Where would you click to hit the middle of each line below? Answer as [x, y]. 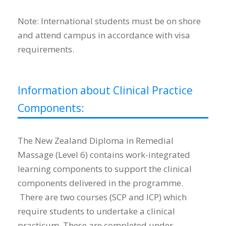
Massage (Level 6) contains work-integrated [104, 155]
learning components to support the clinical [105, 169]
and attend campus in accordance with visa [104, 35]
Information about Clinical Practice [105, 91]
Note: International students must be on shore [109, 21]
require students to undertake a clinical [96, 211]
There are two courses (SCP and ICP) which [102, 197]
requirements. [46, 49]
